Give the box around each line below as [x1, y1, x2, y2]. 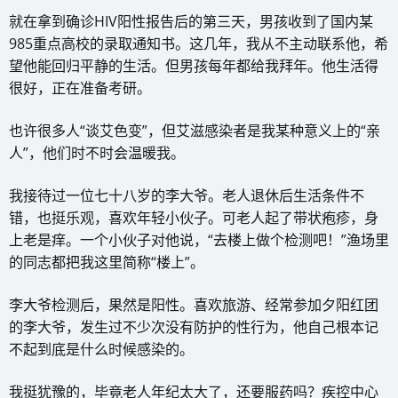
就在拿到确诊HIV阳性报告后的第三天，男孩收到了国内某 [9, 11, 373, 31]
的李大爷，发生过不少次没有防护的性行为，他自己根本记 [9, 316, 378, 337]
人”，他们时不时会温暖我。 [9, 142, 185, 163]
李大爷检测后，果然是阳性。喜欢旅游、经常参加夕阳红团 [9, 294, 378, 314]
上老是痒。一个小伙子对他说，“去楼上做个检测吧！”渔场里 [9, 229, 389, 250]
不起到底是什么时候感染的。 [9, 338, 194, 359]
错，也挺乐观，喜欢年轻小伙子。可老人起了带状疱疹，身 [9, 207, 378, 227]
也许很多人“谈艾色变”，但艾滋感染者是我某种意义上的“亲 [9, 120, 380, 140]
